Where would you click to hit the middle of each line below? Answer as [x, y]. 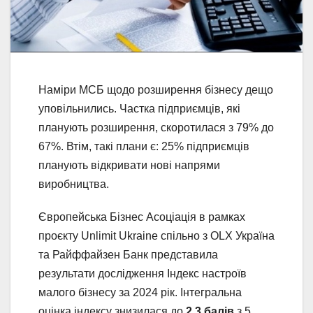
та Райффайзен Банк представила [128, 254]
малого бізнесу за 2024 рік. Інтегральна [140, 292]
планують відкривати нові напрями [129, 165]
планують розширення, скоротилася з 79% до [156, 127]
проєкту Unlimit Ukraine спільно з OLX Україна [156, 235]
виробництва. [74, 184]
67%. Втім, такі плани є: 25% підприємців [144, 146]
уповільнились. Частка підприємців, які [139, 108]
